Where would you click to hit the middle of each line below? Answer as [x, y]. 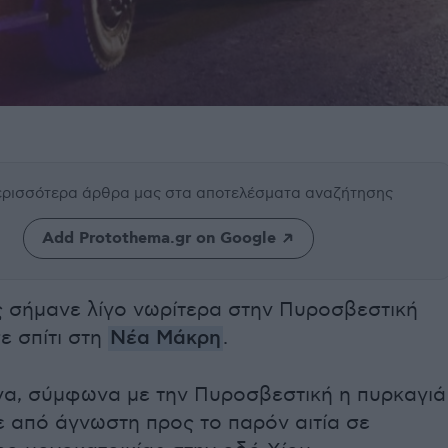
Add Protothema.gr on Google [158, 239]
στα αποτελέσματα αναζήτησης [279, 193]
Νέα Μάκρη [165, 339]
